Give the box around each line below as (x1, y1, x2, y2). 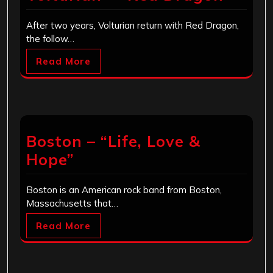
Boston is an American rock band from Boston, (26, 184, 222, 196)
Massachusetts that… (26, 197, 118, 210)
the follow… (26, 33, 74, 45)
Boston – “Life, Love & (26, 132, 200, 151)
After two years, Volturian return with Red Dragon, (26, 19, 239, 32)
